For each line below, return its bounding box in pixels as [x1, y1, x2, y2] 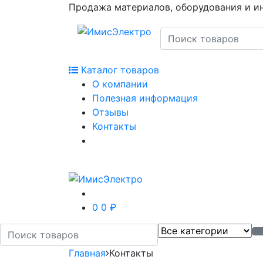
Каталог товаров [78, 64, 159, 76]
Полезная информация [92, 92, 198, 104]
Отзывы [92, 106, 129, 119]
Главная [69, 247, 106, 259]
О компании [92, 78, 148, 90]
